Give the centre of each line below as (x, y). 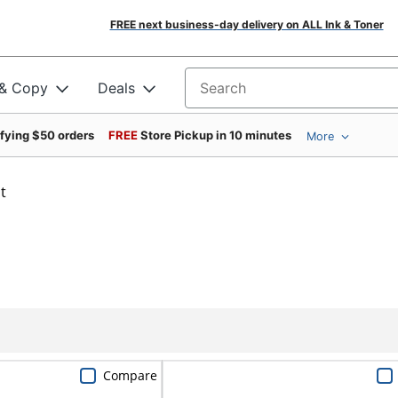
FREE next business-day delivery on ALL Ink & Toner (247, 24)
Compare (130, 375)
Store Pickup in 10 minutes (216, 135)
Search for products (252, 94)
